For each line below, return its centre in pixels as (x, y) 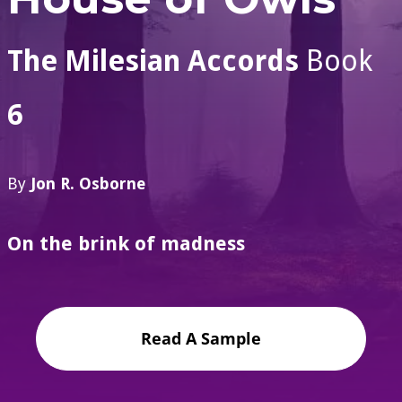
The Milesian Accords (153, 61)
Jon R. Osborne (88, 184)
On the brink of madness (126, 244)
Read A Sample (201, 339)
